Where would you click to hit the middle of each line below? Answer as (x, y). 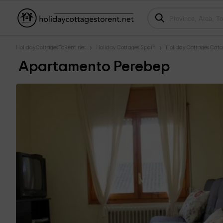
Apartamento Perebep (94, 67)
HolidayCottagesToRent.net (51, 48)
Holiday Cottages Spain (126, 48)
